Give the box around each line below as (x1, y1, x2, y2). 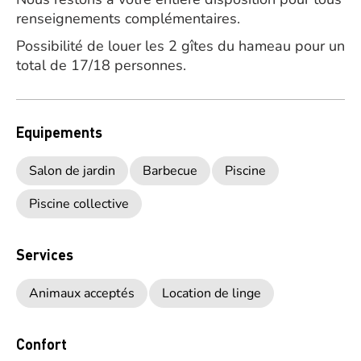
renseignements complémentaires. (16, 9, 240, 28)
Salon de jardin (29, 162, 115, 180)
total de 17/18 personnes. (16, 56, 186, 75)
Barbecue (143, 162, 197, 180)
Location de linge (162, 284, 261, 302)
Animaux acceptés (29, 284, 135, 302)
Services (16, 245, 73, 263)
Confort (16, 334, 67, 353)
